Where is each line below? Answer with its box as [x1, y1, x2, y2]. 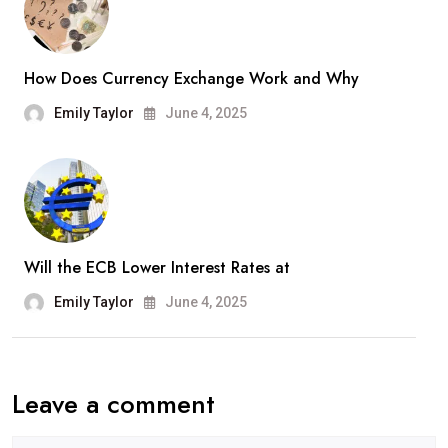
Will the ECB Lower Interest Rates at [24, 255, 290, 279]
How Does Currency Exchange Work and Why [24, 66, 359, 90]
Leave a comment [12, 384, 215, 423]
